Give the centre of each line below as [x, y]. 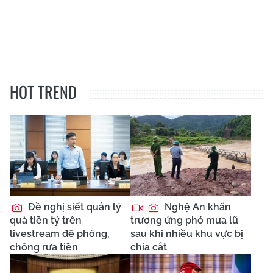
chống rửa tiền [44, 247]
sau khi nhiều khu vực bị [187, 233]
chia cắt [149, 247]
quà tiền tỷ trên [46, 220]
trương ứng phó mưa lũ [184, 220]
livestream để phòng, [60, 233]
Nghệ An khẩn [197, 207]
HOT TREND [43, 91]
